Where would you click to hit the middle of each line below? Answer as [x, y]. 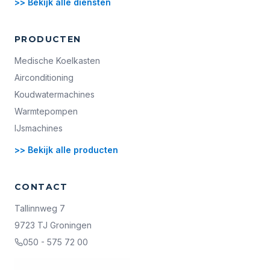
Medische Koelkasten [57, 61]
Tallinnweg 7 [40, 208]
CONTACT [41, 187]
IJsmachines [39, 128]
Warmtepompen [46, 111]
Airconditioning [44, 77]
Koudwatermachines [55, 94]
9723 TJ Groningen [53, 225]
